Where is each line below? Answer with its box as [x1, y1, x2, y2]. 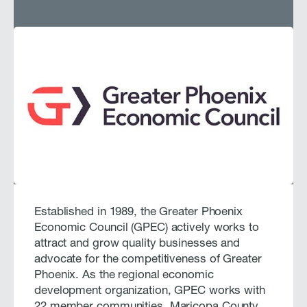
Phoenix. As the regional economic [34, 269, 214, 282]
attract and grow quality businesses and [34, 238, 241, 250]
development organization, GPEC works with [34, 285, 265, 297]
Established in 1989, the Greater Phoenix [34, 206, 243, 219]
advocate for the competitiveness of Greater [34, 254, 262, 266]
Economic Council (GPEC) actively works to [34, 222, 259, 234]
